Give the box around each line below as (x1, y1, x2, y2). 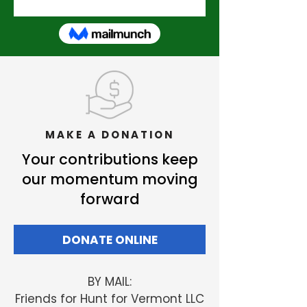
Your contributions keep (21, 149, 198, 170)
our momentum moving (21, 169, 198, 190)
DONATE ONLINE (62, 231, 158, 248)
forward (79, 189, 140, 210)
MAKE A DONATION (45, 127, 174, 143)
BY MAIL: (88, 273, 132, 291)
